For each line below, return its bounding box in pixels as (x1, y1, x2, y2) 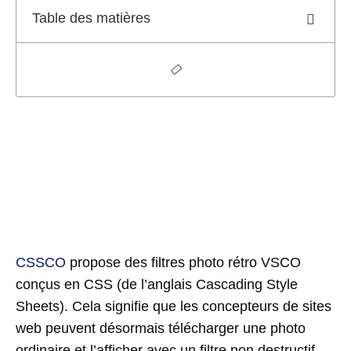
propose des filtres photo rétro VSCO (66, 255, 301, 271)
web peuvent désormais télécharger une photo (16, 320, 306, 337)
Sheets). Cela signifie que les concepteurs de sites (16, 299, 331, 315)
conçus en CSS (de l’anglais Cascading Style (16, 277, 298, 293)
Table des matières (32, 9, 150, 26)
